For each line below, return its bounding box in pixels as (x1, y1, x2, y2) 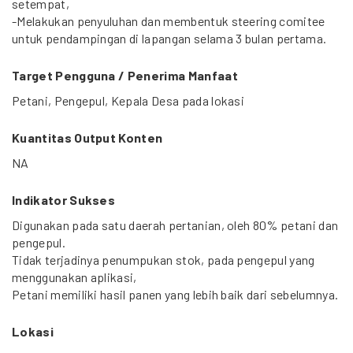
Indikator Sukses (12, 192, 116, 207)
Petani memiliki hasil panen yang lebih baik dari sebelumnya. (12, 287, 339, 302)
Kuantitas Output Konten (12, 130, 163, 145)
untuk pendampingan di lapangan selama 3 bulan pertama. (12, 31, 327, 46)
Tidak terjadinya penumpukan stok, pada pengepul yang (12, 252, 315, 267)
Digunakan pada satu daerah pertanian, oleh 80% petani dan (12, 217, 339, 232)
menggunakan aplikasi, (12, 269, 137, 284)
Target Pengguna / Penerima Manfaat (12, 68, 238, 83)
